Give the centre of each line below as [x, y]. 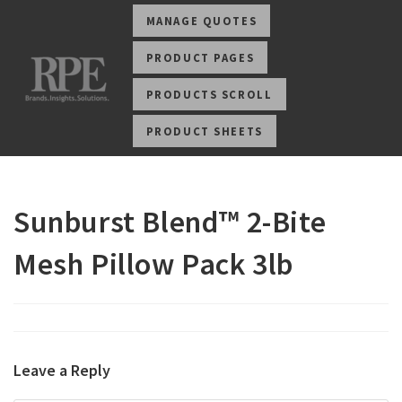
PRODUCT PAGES [200, 57]
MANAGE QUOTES [201, 21]
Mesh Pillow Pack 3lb [154, 264]
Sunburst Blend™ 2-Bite [170, 222]
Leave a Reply [62, 370]
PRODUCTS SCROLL [209, 94]
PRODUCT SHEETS [204, 131]
